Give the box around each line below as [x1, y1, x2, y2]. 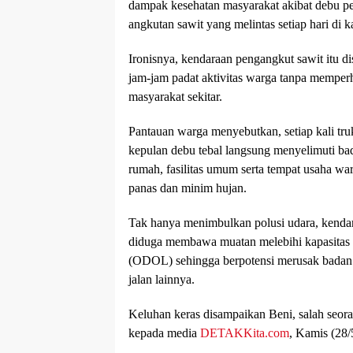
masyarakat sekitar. [128, 90, 222, 103]
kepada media [128, 326, 200, 340]
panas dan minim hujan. [128, 181, 247, 195]
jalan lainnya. [128, 273, 195, 286]
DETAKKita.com [200, 326, 289, 340]
